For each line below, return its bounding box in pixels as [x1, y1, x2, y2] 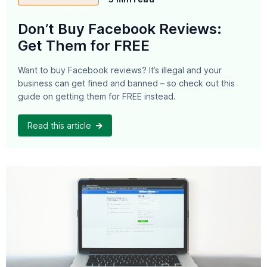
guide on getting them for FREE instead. [18, 91, 176, 102]
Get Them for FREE [18, 37, 150, 55]
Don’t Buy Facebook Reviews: [18, 20, 222, 38]
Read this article [27, 120, 94, 131]
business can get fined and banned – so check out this [18, 78, 235, 89]
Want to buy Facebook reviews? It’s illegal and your [18, 65, 222, 76]
